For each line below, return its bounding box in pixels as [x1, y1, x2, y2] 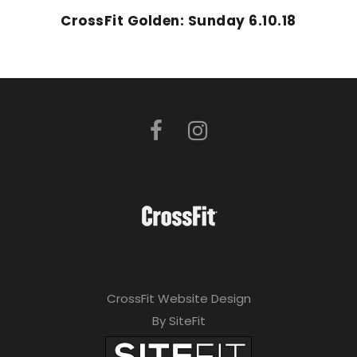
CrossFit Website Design [106, 290, 251, 308]
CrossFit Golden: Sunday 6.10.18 [61, 11, 296, 31]
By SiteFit [151, 312, 206, 330]
